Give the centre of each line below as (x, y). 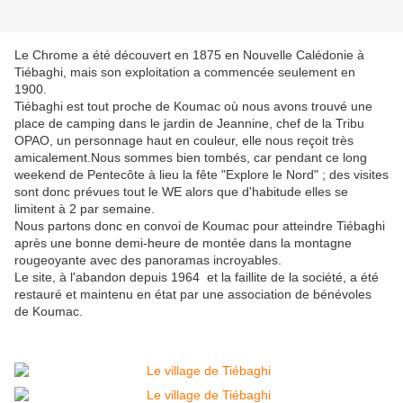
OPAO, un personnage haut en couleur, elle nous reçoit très (184, 141)
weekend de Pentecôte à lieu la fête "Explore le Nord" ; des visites (201, 175)
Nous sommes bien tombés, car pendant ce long (229, 158)
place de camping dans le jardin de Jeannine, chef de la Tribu (189, 124)
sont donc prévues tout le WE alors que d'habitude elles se (181, 192)
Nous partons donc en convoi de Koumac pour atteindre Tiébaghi (200, 226)
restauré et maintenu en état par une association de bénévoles (193, 295)
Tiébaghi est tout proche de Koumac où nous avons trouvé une (193, 107)
